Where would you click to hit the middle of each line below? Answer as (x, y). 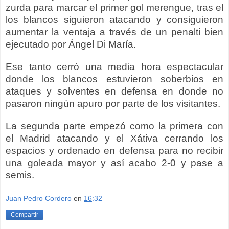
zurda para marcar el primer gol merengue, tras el (114, 8)
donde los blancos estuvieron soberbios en (114, 79)
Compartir (25, 215)
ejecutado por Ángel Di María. (71, 44)
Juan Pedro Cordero (39, 199)
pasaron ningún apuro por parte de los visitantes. (113, 104)
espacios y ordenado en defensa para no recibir (114, 151)
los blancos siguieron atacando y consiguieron (114, 20)
